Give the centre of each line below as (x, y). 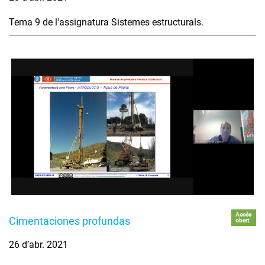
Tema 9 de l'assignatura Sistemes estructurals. (106, 22)
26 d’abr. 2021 (38, 245)
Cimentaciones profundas (70, 221)
